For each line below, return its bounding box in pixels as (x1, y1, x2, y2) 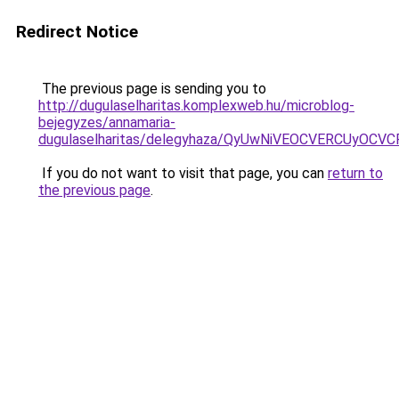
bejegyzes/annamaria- (38, 114, 175, 131)
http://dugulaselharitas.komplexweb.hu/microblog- (38, 97, 354, 114)
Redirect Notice (16, 21, 138, 42)
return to (328, 165, 383, 182)
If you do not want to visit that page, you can (38, 165, 328, 182)
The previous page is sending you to (38, 80, 266, 97)
